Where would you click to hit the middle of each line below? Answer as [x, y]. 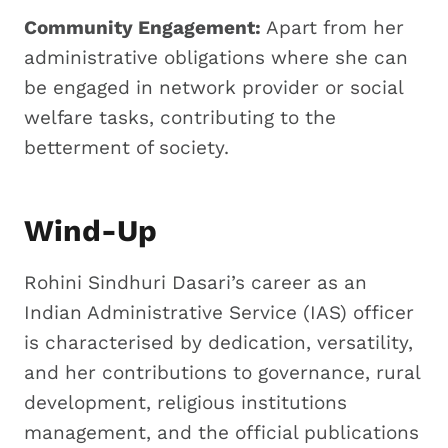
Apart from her [335, 27]
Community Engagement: [145, 27]
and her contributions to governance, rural [222, 372]
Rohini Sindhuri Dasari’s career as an [195, 282]
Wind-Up [90, 230]
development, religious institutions [185, 402]
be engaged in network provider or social [213, 87]
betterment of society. [126, 147]
